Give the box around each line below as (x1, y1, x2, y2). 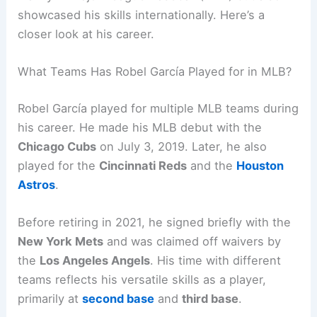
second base (82, 292, 155, 306)
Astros (18, 178, 56, 192)
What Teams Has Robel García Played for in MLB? (18, 64, 292, 79)
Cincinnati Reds (99, 158, 188, 173)
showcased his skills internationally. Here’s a (18, 8, 265, 23)
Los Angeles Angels (40, 253, 151, 268)
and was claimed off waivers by (103, 234, 282, 249)
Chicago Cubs (18, 139, 97, 154)
